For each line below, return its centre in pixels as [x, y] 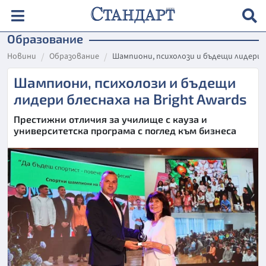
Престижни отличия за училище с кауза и [110, 119]
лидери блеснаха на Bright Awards [130, 99]
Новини [22, 56]
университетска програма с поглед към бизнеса [125, 130]
